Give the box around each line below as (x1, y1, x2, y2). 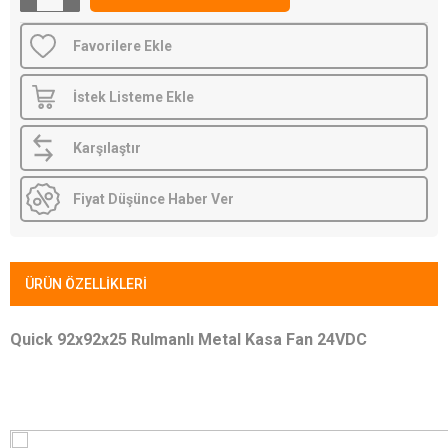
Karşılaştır (73, 140, 141, 156)
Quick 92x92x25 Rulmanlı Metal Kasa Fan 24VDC (10, 330, 367, 349)
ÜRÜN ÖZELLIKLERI (25, 276, 147, 292)
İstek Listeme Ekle (73, 89, 194, 105)
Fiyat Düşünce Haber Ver (73, 191, 234, 207)
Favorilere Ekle (73, 38, 172, 54)
